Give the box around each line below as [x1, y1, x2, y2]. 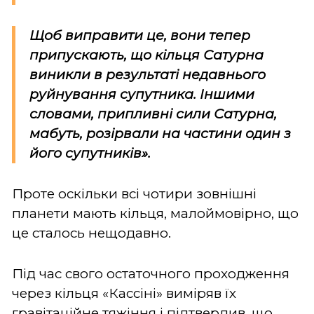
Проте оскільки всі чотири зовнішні [12, 185, 257, 202]
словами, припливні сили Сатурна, [29, 105, 277, 122]
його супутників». [29, 144, 154, 161]
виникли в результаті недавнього [29, 66, 266, 83]
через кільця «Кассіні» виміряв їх [12, 285, 236, 301]
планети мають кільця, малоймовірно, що [12, 205, 299, 221]
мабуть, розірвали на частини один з [29, 125, 291, 142]
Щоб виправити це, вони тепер [29, 27, 250, 43]
